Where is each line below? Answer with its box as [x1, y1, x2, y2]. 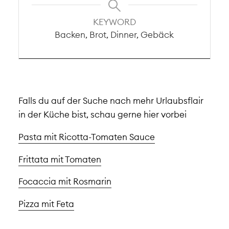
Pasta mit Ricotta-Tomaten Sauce [18, 131, 155, 142]
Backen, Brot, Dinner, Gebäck [55, 29, 174, 40]
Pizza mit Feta [18, 198, 74, 210]
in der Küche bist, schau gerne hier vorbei [18, 109, 187, 120]
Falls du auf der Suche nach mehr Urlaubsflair [18, 95, 203, 106]
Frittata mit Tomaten [18, 153, 101, 165]
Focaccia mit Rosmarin [18, 176, 111, 187]
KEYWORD [93, 16, 136, 27]
